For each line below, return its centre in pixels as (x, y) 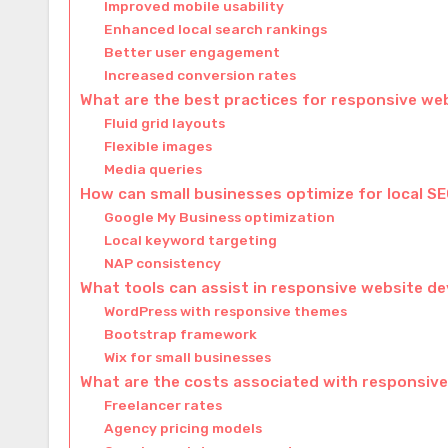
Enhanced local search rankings (216, 28)
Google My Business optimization (220, 216)
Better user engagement (192, 51)
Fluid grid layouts (165, 122)
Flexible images (158, 145)
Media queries (153, 168)
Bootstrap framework (181, 333)
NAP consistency (163, 262)
